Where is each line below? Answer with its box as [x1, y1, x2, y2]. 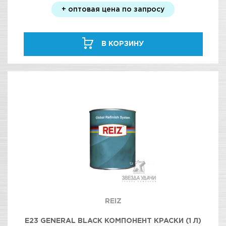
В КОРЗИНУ [101, 39, 144, 47]
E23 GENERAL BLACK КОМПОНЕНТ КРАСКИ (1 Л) [25, 216, 201, 224]
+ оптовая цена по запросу [62, 5, 164, 13]
